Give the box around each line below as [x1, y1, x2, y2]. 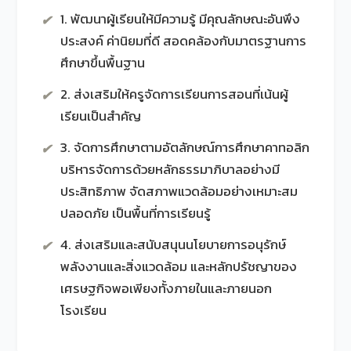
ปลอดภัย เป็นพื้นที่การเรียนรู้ [60, 203, 212, 223]
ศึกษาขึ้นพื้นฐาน [60, 52, 146, 73]
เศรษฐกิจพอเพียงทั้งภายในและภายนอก [60, 278, 273, 299]
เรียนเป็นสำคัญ [60, 106, 142, 126]
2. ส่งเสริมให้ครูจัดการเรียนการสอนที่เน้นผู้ [60, 84, 289, 104]
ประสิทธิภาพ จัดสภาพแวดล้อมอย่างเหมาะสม [60, 181, 299, 201]
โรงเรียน [60, 300, 107, 320]
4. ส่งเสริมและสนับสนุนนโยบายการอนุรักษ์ [60, 234, 287, 255]
